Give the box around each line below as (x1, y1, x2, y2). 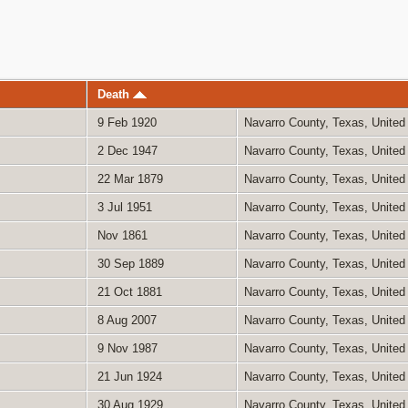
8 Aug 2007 (93, 312, 157, 327)
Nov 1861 (93, 228, 148, 242)
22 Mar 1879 (93, 171, 163, 186)
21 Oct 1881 (93, 284, 162, 299)
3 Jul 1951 (93, 199, 152, 214)
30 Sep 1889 (93, 256, 164, 270)
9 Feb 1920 (93, 115, 157, 129)
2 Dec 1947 (93, 143, 158, 158)
